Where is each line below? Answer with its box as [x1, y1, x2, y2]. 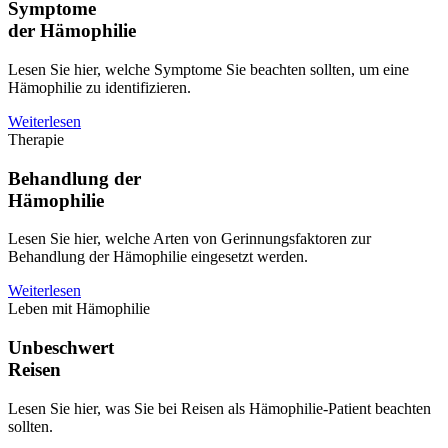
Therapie [8, 130, 64, 148]
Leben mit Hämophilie [8, 300, 150, 318]
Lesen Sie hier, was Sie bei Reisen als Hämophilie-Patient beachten [8, 399, 431, 417]
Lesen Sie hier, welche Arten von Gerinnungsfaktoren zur [8, 230, 371, 248]
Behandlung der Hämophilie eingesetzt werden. [8, 248, 308, 266]
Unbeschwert [8, 337, 114, 359]
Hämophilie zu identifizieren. [8, 78, 191, 96]
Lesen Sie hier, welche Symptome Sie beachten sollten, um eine [8, 60, 409, 78]
